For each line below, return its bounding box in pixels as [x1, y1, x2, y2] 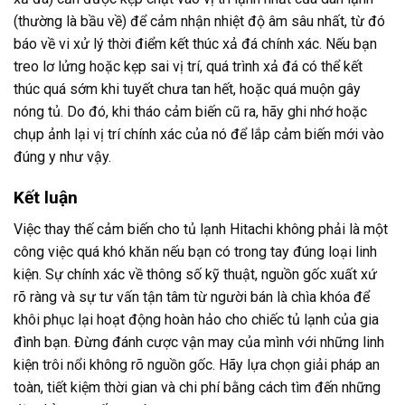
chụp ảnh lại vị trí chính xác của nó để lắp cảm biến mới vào [14, 126, 384, 144]
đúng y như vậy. [14, 148, 111, 166]
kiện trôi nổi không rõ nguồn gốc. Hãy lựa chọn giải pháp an [14, 355, 380, 373]
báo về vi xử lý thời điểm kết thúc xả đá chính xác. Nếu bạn [14, 35, 377, 53]
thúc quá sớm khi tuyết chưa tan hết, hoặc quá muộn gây [14, 80, 361, 99]
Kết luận [14, 187, 78, 209]
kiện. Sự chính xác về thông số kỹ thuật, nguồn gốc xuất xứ [14, 265, 377, 283]
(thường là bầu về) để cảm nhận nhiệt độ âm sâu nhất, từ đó [14, 13, 385, 31]
